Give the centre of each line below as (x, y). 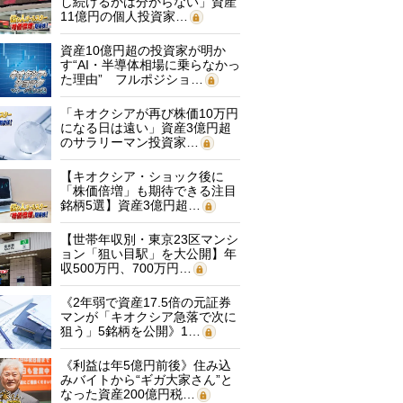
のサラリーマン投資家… (130, 142)
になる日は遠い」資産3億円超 (146, 128)
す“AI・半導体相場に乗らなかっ (150, 65)
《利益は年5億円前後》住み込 (146, 365)
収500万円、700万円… (126, 268)
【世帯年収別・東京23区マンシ (149, 239)
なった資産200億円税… (128, 394)
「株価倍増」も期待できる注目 (148, 191)
